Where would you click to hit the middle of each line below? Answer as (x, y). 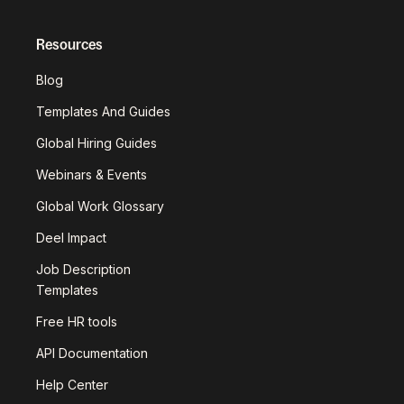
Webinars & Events (92, 174)
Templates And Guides (103, 111)
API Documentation (92, 353)
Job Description (83, 269)
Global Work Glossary (100, 206)
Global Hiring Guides (96, 143)
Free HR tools (77, 321)
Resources (69, 44)
